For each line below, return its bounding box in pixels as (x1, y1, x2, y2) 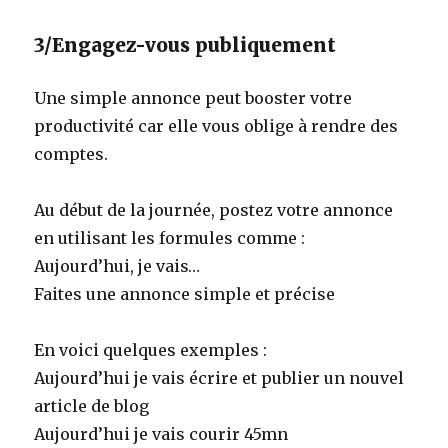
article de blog (34, 395, 150, 416)
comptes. (34, 143, 109, 164)
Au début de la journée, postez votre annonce (34, 199, 394, 220)
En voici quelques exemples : (34, 339, 268, 360)
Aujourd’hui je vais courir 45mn (34, 423, 289, 444)
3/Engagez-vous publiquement (34, 32, 337, 57)
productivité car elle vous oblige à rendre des (34, 115, 399, 136)
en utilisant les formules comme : (34, 227, 306, 248)
